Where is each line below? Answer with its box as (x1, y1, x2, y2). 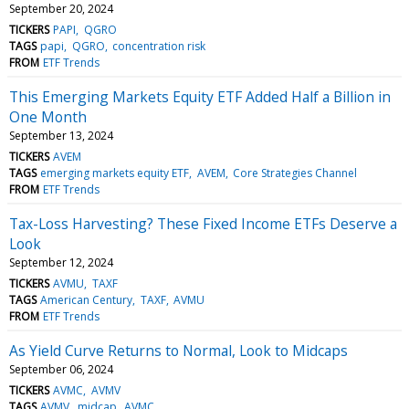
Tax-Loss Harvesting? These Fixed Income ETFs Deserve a (9, 213, 397, 234)
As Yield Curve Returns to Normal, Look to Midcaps (9, 340, 348, 361)
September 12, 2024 (9, 254, 113, 270)
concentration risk (111, 37, 205, 54)
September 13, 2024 (9, 127, 113, 143)
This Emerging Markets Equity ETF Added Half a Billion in (9, 86, 391, 107)
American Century (40, 291, 133, 308)
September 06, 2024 (9, 361, 113, 377)
